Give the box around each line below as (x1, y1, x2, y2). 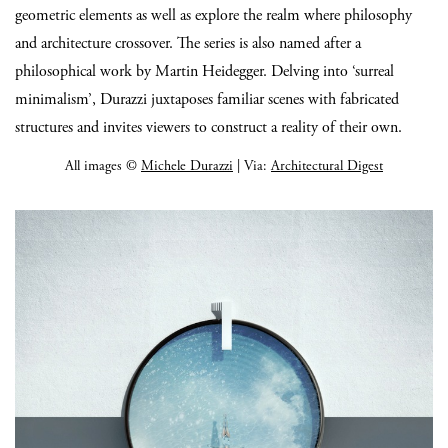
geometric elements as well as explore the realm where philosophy (15, 5, 412, 26)
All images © (65, 157, 141, 175)
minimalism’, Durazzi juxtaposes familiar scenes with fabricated (15, 89, 399, 110)
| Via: (233, 157, 271, 175)
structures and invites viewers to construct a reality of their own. (15, 117, 402, 138)
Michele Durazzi (141, 157, 233, 175)
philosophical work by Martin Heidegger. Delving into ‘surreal (15, 61, 394, 82)
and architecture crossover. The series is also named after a (15, 33, 361, 54)
